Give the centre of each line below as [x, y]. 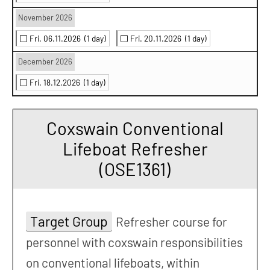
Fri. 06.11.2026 [57, 38]
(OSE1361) [135, 169]
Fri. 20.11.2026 [158, 38]
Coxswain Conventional [135, 128]
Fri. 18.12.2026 [57, 82]
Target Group [69, 221]
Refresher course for [172, 222]
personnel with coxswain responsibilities [134, 242]
